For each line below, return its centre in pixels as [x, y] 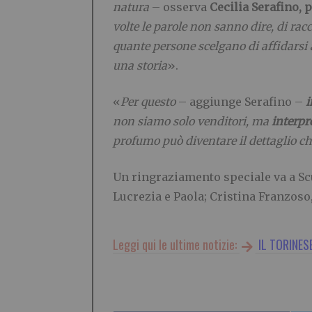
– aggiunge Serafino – [241, 102]
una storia [140, 66]
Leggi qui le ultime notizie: [176, 245]
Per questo [148, 102]
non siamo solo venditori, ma [192, 122]
